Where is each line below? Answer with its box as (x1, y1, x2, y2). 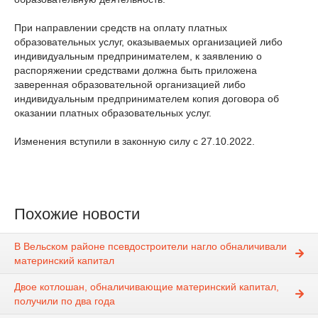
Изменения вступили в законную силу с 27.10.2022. (14, 136, 255, 147)
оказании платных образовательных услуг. (14, 107, 212, 119)
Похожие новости (14, 205, 140, 223)
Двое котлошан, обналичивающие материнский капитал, (14, 281, 279, 293)
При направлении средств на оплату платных (14, 22, 227, 33)
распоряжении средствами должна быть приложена (14, 65, 257, 76)
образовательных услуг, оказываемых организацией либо (14, 36, 283, 48)
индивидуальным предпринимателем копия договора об (14, 93, 279, 104)
